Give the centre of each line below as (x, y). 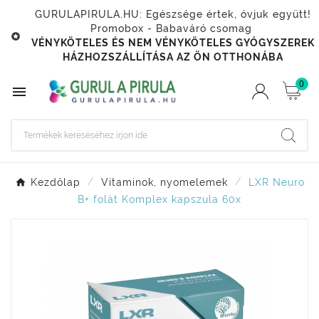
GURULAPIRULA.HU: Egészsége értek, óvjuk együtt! (173, 14)
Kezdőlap (55, 183)
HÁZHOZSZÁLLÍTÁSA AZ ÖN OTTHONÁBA (173, 57)
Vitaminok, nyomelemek (164, 183)
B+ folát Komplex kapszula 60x (159, 200)
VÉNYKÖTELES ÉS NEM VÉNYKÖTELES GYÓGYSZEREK (173, 43)
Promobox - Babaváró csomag (173, 28)
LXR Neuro (276, 183)
